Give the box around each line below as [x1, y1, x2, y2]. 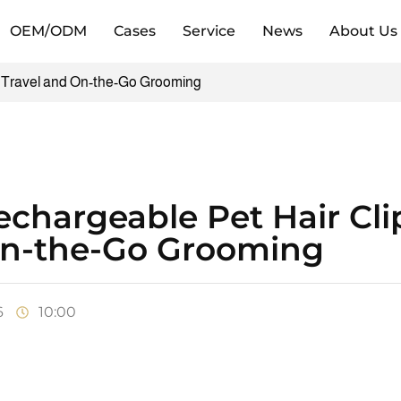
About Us [328, 22, 397, 39]
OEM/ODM [9, 22, 87, 39]
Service [182, 22, 235, 39]
